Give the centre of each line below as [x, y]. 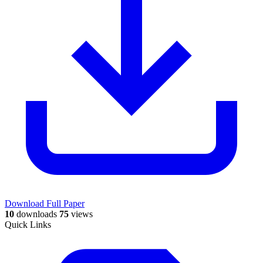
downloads [36, 214]
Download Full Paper [45, 203]
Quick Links [28, 224]
